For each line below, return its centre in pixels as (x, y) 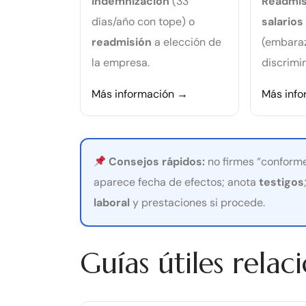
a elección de (186, 42)
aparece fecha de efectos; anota (176, 182)
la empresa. (121, 62)
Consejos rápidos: (157, 161)
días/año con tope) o (143, 21)
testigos (281, 182)
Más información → (140, 94)
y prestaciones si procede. (197, 202)
